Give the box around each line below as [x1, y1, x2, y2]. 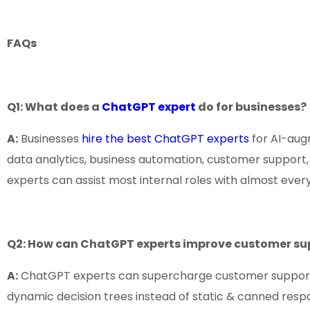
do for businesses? [196, 99, 307, 116]
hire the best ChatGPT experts [82, 131, 249, 147]
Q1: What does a [7, 99, 102, 116]
